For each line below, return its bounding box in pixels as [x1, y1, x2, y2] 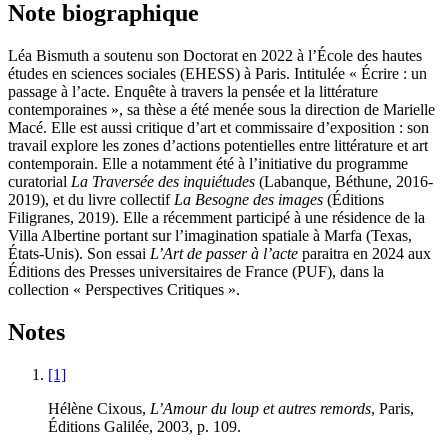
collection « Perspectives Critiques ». [8, 281, 240, 298]
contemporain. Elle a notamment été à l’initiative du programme [8, 155, 408, 172]
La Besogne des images [174, 191, 323, 208]
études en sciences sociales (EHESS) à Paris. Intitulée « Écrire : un [8, 65, 427, 82]
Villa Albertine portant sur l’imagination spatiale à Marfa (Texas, [8, 227, 412, 244]
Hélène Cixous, [48, 399, 150, 417]
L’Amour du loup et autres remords [150, 399, 371, 417]
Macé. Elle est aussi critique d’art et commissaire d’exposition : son [8, 119, 429, 136]
